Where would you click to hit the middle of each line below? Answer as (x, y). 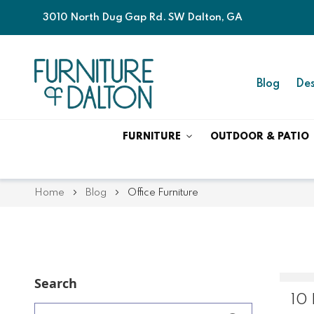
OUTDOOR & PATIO (259, 136)
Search (55, 283)
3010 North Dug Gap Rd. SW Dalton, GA (142, 18)
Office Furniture (163, 192)
